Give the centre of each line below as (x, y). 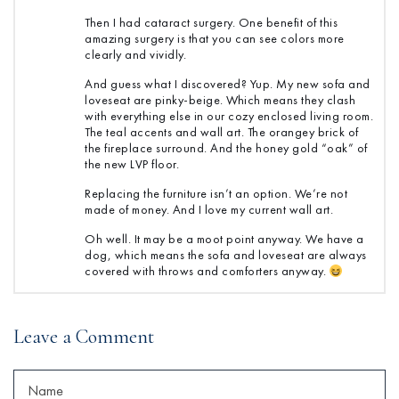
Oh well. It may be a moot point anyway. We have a (224, 239)
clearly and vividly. (135, 55)
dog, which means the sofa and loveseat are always (226, 255)
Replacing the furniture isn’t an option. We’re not (216, 194)
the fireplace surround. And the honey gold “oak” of (226, 148)
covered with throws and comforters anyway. (207, 271)
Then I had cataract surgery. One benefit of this (211, 23)
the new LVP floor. (132, 164)
